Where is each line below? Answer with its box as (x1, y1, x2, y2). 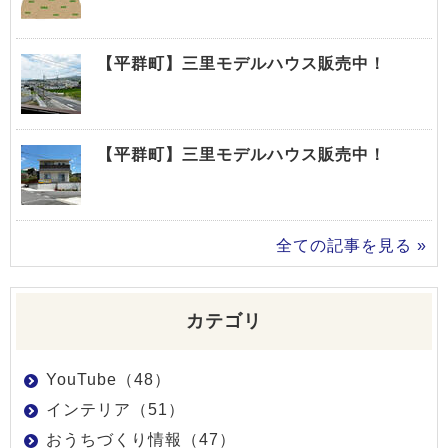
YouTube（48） (46, 370, 171, 388)
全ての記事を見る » (276, 236, 427, 254)
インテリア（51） (46, 400, 185, 418)
